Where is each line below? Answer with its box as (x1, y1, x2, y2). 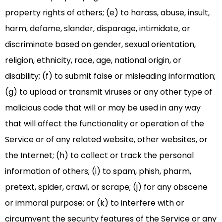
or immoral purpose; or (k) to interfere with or (5, 197, 184, 209)
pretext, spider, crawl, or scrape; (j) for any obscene (5, 181, 208, 193)
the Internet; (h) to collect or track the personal (5, 150, 194, 162)
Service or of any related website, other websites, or (5, 134, 208, 146)
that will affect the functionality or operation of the (5, 118, 204, 130)
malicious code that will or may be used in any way (5, 102, 201, 114)
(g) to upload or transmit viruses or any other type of (5, 86, 212, 98)
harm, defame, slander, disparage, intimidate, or (5, 23, 190, 35)
